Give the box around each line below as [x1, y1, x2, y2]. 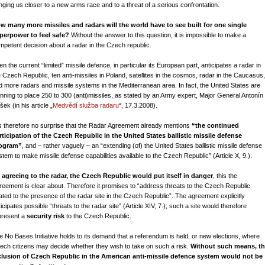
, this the [213, 172, 237, 179]
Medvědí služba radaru [53, 102, 119, 109]
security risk [27, 212, 64, 219]
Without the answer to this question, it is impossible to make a [69, 31, 246, 38]
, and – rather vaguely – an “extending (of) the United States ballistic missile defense [22, 142, 262, 149]
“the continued [192, 122, 239, 129]
